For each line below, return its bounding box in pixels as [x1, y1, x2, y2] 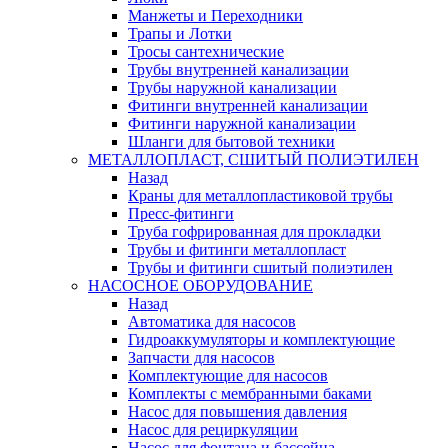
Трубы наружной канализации [128, 78, 337, 96]
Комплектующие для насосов [128, 366, 328, 384]
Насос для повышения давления [128, 402, 347, 420]
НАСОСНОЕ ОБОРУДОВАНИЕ [88, 276, 313, 294]
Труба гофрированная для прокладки [128, 222, 381, 240]
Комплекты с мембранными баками [128, 384, 372, 402]
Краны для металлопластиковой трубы [128, 186, 393, 204]
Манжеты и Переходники [128, 6, 303, 24]
